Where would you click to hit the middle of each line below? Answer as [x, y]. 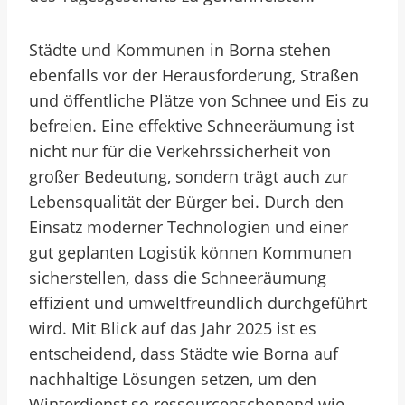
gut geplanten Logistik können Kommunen [190, 252]
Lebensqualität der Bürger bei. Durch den [186, 202]
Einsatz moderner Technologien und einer [188, 227]
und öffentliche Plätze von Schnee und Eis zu [199, 100]
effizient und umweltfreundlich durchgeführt [198, 303]
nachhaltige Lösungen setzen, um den [173, 379]
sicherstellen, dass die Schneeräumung [178, 278]
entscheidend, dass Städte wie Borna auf [184, 353]
